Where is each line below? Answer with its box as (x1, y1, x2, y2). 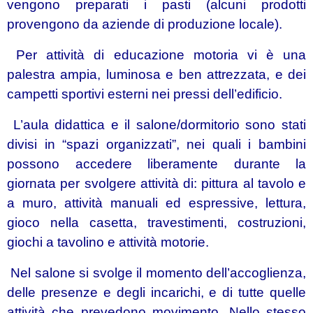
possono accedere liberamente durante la (7, 156, 306, 171)
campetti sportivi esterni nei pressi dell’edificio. (7, 87, 282, 101)
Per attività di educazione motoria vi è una (7, 48, 306, 62)
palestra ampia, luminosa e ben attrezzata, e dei (7, 67, 306, 82)
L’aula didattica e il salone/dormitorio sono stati (7, 117, 306, 132)
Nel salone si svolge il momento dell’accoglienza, (7, 265, 306, 280)
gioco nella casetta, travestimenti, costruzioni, (7, 215, 306, 230)
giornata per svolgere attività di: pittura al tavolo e (7, 176, 306, 191)
